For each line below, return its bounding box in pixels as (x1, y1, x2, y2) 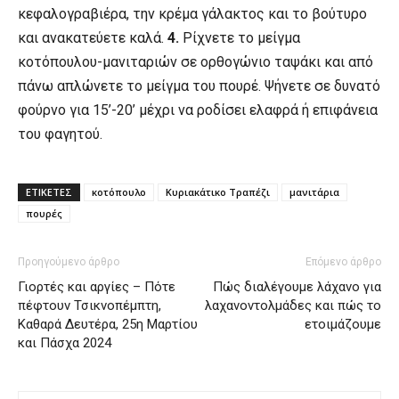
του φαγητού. (18, 125, 102, 142)
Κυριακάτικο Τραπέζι (166, 184, 270, 199)
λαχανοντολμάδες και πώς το (205, 297, 381, 313)
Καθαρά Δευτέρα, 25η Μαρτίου (18, 315, 198, 332)
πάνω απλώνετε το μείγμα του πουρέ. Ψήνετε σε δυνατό (18, 77, 380, 94)
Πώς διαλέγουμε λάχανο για (213, 278, 381, 295)
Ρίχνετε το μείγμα (183, 28, 300, 46)
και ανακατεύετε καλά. (18, 28, 167, 46)
